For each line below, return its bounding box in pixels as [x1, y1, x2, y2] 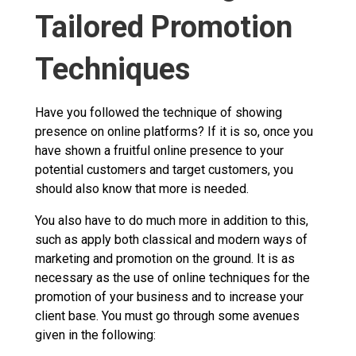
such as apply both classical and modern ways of [35, 231, 308, 247]
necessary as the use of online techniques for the [35, 269, 310, 285]
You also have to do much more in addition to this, [35, 212, 308, 228]
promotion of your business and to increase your [35, 288, 304, 304]
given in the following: [35, 327, 162, 342]
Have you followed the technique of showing [35, 104, 282, 120]
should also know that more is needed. [35, 180, 252, 196]
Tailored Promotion [35, 9, 292, 44]
